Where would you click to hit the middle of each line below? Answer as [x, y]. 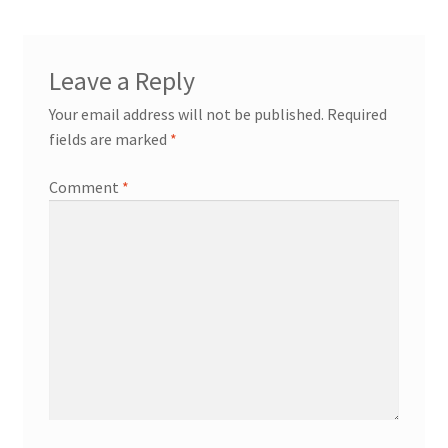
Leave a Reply [121, 81]
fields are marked [109, 139]
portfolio [201, 99]
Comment [85, 186]
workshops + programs [233, 39]
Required [356, 114]
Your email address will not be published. [186, 114]
